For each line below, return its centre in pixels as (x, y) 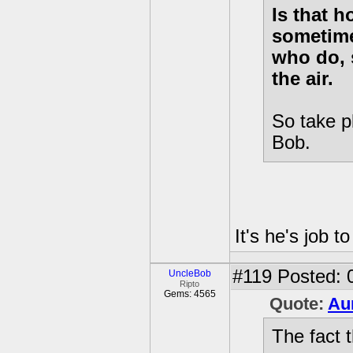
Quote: (299, 304)
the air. (303, 78)
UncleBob (190, 273)
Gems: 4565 (190, 294)
